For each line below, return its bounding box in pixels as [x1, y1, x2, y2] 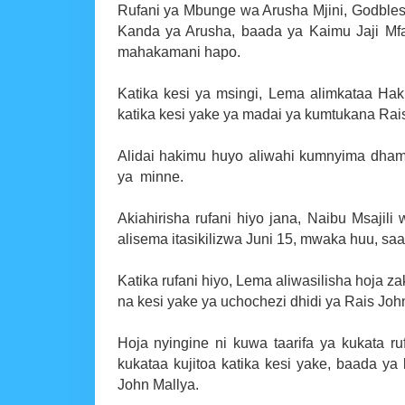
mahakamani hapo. [117, 44, 240, 61]
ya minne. [117, 169, 184, 185]
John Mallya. [117, 377, 199, 393]
